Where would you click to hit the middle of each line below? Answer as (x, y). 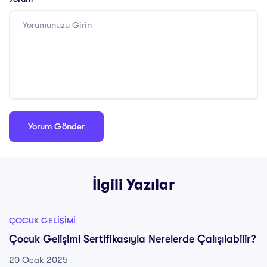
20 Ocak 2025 (38, 260)
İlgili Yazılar (133, 184)
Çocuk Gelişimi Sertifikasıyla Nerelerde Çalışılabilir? (132, 239)
